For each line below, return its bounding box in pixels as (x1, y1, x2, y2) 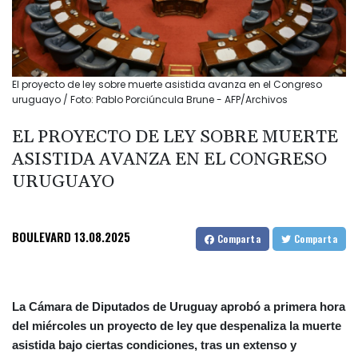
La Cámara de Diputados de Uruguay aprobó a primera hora (12, 300, 345, 314)
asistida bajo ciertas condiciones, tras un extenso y (12, 338, 296, 352)
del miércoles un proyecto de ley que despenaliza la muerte (12, 319, 341, 333)
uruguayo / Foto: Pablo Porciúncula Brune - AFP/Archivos (12, 93, 288, 107)
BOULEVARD (12, 228, 71, 246)
